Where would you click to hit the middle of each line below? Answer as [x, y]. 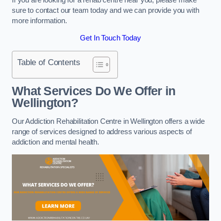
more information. [39, 20]
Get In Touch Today [110, 38]
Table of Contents [49, 62]
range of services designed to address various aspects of [102, 131]
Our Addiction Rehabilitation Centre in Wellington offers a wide [108, 121]
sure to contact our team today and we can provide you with [106, 10]
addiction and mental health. [56, 142]
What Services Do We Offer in [94, 91]
